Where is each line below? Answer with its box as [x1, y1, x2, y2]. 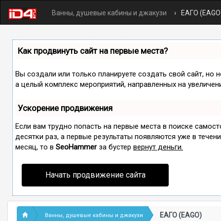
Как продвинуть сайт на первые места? [18, 46, 168, 56]
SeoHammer [56, 143, 97, 151]
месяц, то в [15, 143, 56, 151]
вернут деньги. [133, 143, 183, 151]
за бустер [97, 143, 133, 151]
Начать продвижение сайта [45, 170, 146, 180]
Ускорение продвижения [18, 103, 112, 113]
